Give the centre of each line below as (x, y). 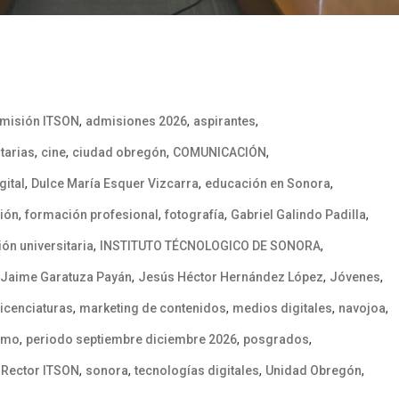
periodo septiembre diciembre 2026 (131, 340)
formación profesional (92, 215)
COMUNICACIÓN (220, 153)
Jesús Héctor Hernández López (231, 277)
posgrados (276, 340)
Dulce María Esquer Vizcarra (115, 184)
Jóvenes (355, 277)
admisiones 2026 (136, 122)
